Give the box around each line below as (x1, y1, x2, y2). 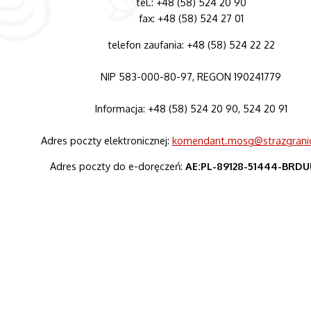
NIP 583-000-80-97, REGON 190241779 (101, 69, 282, 83)
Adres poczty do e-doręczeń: (49, 160, 185, 173)
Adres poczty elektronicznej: (40, 133, 172, 146)
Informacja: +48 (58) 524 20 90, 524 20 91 (94, 101, 287, 115)
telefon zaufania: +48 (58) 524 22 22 (107, 37, 275, 51)
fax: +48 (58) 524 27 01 (138, 12, 244, 25)
